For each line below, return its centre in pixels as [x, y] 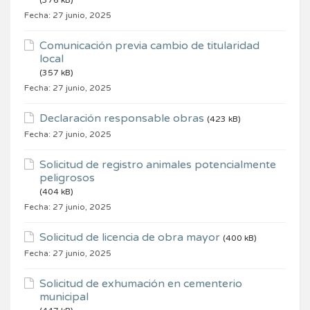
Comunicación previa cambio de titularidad [149, 46]
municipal [64, 297]
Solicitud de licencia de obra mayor [130, 238]
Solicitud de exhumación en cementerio [141, 284]
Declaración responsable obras [122, 119]
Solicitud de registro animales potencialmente [158, 165]
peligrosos [67, 178]
